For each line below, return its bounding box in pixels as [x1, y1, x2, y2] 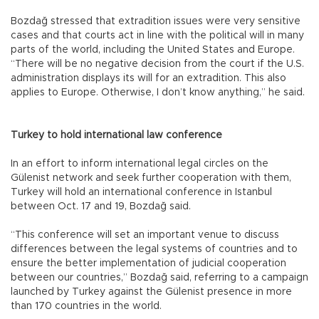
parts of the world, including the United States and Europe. [11, 44, 295, 55]
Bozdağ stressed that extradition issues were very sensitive [11, 16, 300, 26]
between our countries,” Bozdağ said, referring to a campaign [11, 272, 308, 283]
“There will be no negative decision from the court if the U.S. [11, 58, 304, 69]
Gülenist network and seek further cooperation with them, [11, 172, 291, 183]
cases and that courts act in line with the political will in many [11, 30, 304, 41]
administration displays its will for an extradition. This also [11, 73, 286, 83]
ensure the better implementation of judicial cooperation [11, 258, 286, 268]
